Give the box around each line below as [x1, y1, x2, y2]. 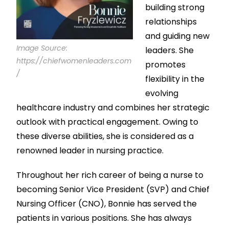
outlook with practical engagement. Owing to [16, 116, 199, 128]
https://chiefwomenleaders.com [16, 56, 132, 66]
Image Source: [16, 43, 68, 54]
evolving [145, 87, 179, 100]
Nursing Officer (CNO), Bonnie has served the [16, 198, 197, 210]
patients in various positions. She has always [16, 212, 192, 224]
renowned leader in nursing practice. [16, 145, 164, 157]
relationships [145, 16, 197, 28]
